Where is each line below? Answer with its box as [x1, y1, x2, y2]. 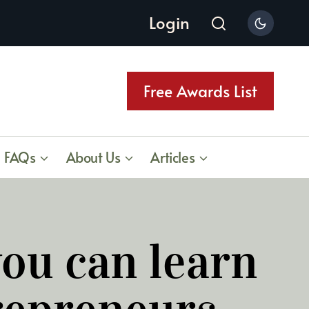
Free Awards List [143, 79, 257, 101]
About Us [66, 148, 121, 167]
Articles [150, 148, 195, 167]
